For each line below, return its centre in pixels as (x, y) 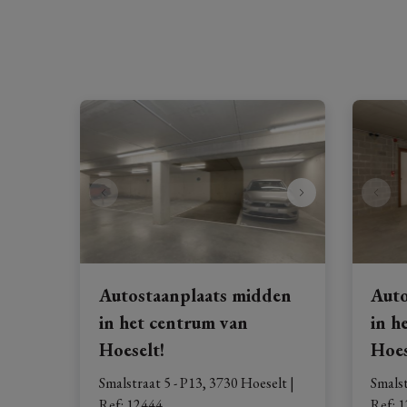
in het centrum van (173, 323)
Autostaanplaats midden (195, 296)
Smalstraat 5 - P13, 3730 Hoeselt (193, 383)
